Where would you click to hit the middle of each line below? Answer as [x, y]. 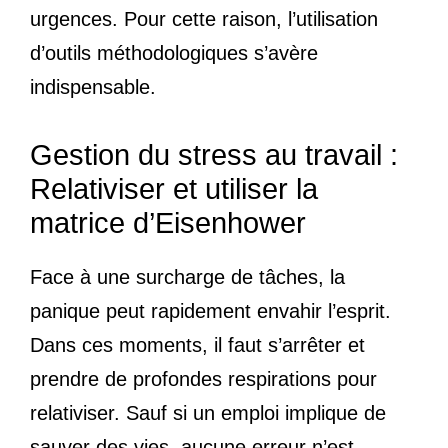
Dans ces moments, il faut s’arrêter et [197, 344]
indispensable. [93, 86]
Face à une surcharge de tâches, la [187, 276]
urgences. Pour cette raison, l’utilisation [204, 18]
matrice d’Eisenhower [168, 222]
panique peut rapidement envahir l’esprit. [210, 310]
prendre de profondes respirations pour [203, 378]
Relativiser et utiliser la [174, 188]
